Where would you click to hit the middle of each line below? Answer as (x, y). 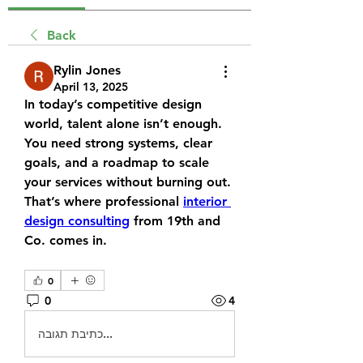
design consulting (77, 221)
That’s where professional (104, 201)
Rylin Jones (87, 70)
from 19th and (175, 221)
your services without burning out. (128, 182)
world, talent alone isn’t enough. (123, 124)
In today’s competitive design (113, 104)
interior (205, 201)
